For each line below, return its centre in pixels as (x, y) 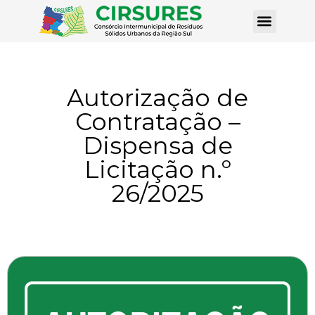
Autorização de (157, 98)
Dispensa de (157, 146)
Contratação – (157, 122)
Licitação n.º (157, 169)
